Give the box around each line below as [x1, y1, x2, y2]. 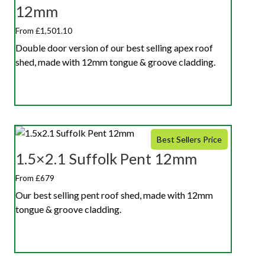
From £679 [15, 172, 54, 183]
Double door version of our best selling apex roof [15, 41, 213, 53]
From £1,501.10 [15, 25, 72, 35]
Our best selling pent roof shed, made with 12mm [15, 189, 213, 201]
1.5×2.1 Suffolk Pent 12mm [15, 149, 197, 167]
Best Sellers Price [157, 134, 222, 144]
